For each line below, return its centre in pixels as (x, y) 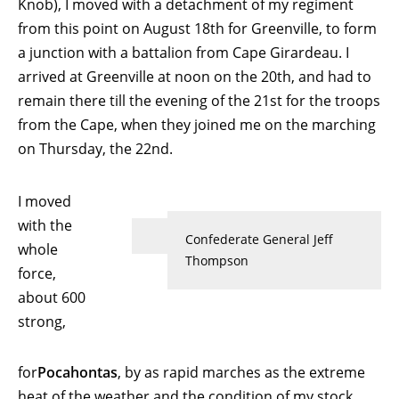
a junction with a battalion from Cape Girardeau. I (183, 52)
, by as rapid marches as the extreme (241, 372)
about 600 (52, 297)
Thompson (217, 260)
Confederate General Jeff (259, 239)
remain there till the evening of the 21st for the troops (199, 100)
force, (37, 273)
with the (45, 225)
